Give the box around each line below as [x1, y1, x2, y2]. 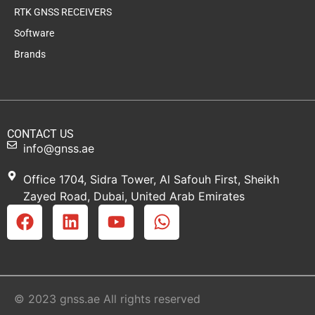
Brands [14, 48, 46, 60]
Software [14, 27, 54, 39]
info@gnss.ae [22, 141, 94, 155]
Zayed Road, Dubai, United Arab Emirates [22, 188, 245, 203]
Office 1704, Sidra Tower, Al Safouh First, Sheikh [22, 172, 279, 186]
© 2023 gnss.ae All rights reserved [14, 291, 200, 306]
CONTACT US [7, 127, 74, 141]
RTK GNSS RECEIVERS [14, 6, 112, 18]
